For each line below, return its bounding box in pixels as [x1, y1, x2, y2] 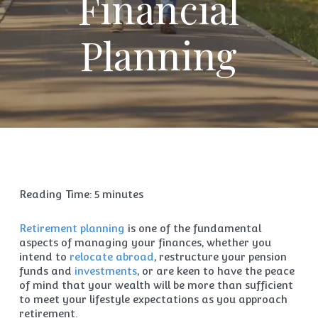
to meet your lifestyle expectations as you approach [18, 293, 287, 305]
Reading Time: [18, 188, 94, 200]
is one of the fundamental [124, 222, 261, 234]
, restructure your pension [153, 251, 287, 263]
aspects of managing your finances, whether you [18, 236, 271, 248]
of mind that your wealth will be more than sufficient [18, 279, 293, 291]
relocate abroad [69, 251, 154, 263]
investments [74, 265, 137, 277]
